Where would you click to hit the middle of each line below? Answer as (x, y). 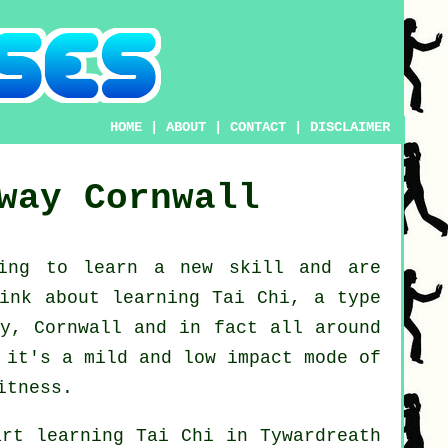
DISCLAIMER (350, 127)
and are (332, 268)
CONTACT (258, 127)
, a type (336, 298)
